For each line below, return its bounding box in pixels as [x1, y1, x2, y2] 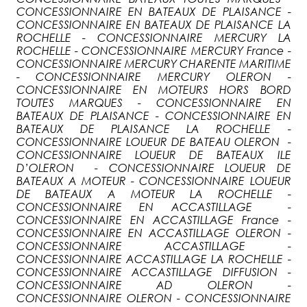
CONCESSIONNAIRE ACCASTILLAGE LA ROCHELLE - [16, 252, 291, 265]
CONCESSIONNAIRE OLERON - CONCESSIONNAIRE [16, 291, 291, 304]
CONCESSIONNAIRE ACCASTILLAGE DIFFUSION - [16, 265, 291, 278]
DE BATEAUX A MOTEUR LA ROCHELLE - [16, 187, 291, 200]
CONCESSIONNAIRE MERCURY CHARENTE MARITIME [16, 57, 291, 70]
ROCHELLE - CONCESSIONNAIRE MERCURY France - [16, 44, 291, 57]
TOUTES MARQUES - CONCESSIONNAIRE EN [16, 96, 291, 109]
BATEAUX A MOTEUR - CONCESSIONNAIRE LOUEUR [16, 174, 291, 187]
